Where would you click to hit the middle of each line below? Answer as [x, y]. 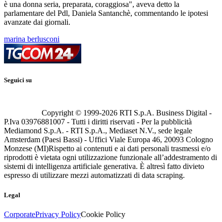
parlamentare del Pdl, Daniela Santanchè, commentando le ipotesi [106, 13]
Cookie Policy [103, 214]
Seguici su [18, 80]
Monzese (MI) [26, 149]
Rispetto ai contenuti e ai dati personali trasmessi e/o [130, 149]
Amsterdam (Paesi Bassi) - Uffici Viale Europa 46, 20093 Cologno [109, 140]
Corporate [20, 214]
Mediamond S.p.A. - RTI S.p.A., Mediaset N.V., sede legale [98, 131]
